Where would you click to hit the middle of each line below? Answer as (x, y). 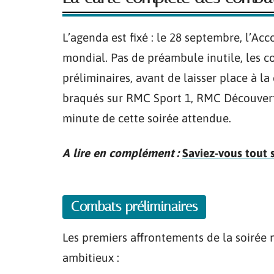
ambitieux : (91, 257)
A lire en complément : (121, 153)
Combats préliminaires (134, 207)
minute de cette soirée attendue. (147, 118)
